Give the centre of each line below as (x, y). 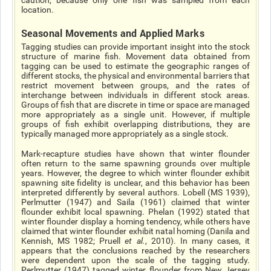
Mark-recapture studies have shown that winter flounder (135, 154)
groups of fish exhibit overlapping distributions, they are (135, 124)
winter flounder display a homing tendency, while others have (135, 221)
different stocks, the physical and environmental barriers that (135, 76)
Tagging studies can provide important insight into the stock (135, 47)
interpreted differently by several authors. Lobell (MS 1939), (135, 192)
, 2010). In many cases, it (198, 241)
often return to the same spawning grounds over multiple (135, 163)
